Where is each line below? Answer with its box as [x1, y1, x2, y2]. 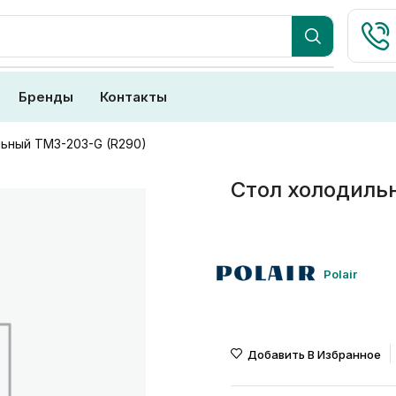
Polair [323, 267, 357, 281]
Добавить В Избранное [247, 347, 381, 362]
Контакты [100, 88, 167, 105]
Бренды [19, 88, 73, 105]
